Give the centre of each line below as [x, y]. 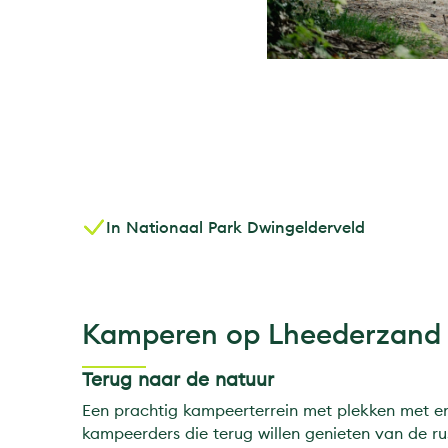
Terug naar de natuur [178, 379]
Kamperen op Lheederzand [261, 334]
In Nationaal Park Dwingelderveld [235, 226]
